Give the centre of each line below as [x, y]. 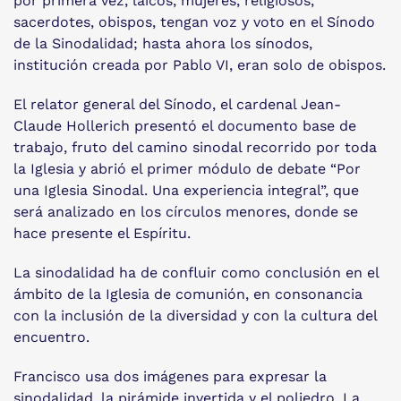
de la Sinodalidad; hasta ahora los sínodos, [163, 43]
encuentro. [51, 337]
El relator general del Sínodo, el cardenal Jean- [177, 104]
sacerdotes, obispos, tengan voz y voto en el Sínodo [194, 22]
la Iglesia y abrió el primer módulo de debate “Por [187, 169]
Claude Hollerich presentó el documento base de [185, 126]
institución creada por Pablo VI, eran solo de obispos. [200, 65]
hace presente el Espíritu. [102, 233]
